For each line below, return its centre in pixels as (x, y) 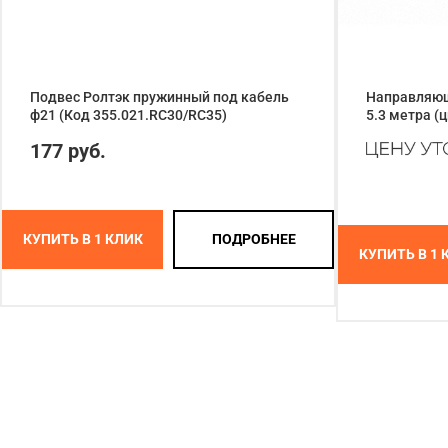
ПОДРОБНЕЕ (253, 239)
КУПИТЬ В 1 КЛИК (82, 239)
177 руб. (68, 150)
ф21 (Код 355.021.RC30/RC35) (128, 114)
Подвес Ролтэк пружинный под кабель (159, 96)
